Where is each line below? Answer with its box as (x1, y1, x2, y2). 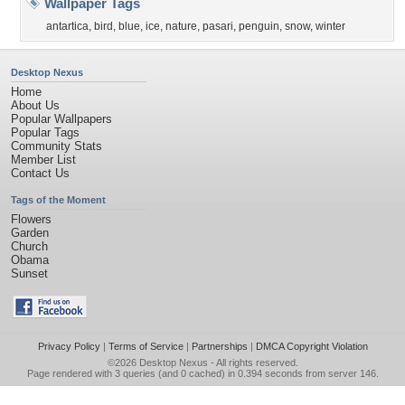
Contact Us (11, 166, 70, 180)
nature (165, 20, 197, 33)
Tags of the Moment (11, 194, 106, 205)
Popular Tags (11, 126, 80, 139)
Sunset (11, 267, 48, 280)
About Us (11, 99, 60, 112)
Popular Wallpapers (11, 112, 112, 126)
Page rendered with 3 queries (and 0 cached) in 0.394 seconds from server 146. (26, 368, 379, 379)
